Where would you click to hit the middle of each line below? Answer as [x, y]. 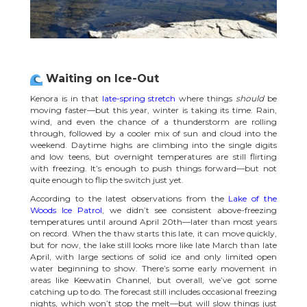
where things [206, 98]
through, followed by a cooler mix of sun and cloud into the [153, 133]
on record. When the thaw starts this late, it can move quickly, [153, 233]
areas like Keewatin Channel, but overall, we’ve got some [153, 280]
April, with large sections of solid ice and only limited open [153, 256]
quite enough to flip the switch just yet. [107, 180]
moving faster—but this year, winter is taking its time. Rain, [153, 110]
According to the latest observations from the [130, 198]
